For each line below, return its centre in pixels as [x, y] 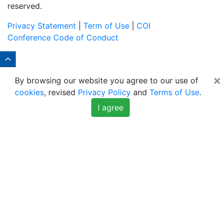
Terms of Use [174, 92]
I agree [110, 107]
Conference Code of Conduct [63, 37]
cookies [29, 92]
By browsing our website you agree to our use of [107, 80]
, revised [61, 92]
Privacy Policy [104, 92]
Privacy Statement [42, 25]
